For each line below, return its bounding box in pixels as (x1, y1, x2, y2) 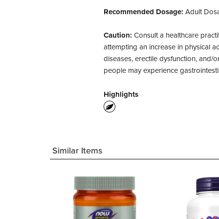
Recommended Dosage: (104, 6, 183, 17)
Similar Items (52, 144, 102, 157)
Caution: (104, 30, 134, 41)
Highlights (104, 89, 138, 100)
